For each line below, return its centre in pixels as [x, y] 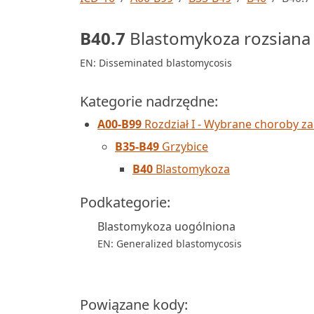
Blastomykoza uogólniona [166, 226]
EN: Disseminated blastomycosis [156, 63]
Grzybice [184, 146]
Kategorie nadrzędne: [149, 101]
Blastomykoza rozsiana [218, 38]
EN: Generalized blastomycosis [170, 244]
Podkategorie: [125, 202]
